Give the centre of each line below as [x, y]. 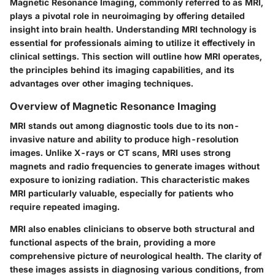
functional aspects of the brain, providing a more [113, 242]
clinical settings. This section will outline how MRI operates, [136, 56]
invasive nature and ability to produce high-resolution [124, 139]
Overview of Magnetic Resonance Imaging [113, 107]
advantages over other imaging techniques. [102, 83]
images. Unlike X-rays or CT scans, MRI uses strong [120, 153]
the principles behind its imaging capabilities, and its [122, 70]
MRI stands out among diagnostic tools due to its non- [125, 126]
